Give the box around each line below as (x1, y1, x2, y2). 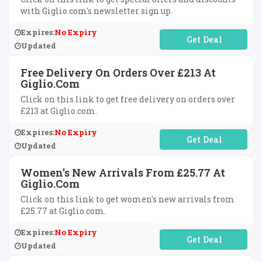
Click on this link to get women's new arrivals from (20, 194, 235, 205)
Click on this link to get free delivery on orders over (20, 94, 235, 105)
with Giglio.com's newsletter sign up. (20, 5, 173, 16)
